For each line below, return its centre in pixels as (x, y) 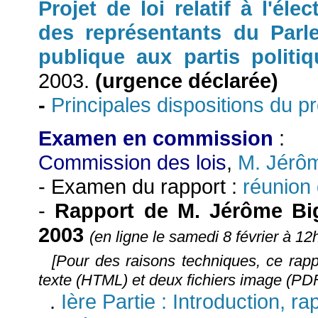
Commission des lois (132, 162)
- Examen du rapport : (141, 186)
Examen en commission (156, 138)
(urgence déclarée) (187, 80)
